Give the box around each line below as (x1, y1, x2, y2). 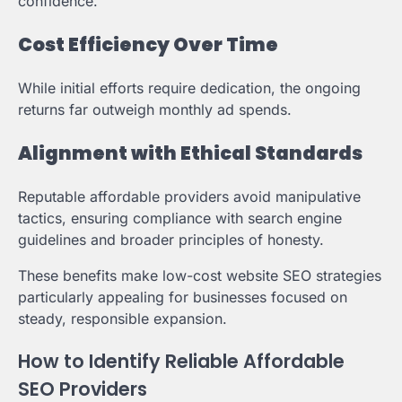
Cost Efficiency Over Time (18, 31, 278, 58)
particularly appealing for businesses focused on (18, 287, 347, 306)
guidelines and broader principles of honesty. (18, 230, 324, 249)
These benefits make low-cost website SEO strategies (18, 266, 381, 284)
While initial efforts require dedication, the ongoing (18, 78, 361, 97)
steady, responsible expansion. (18, 309, 227, 328)
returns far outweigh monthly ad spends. (18, 100, 292, 118)
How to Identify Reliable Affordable (18, 348, 345, 375)
